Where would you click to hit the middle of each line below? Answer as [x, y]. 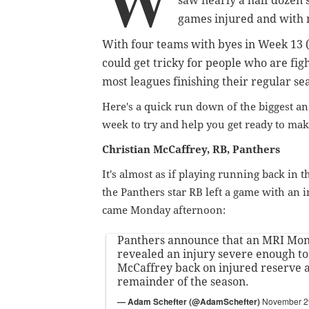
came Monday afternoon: [164, 211]
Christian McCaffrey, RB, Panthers [191, 150]
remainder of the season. [183, 282]
